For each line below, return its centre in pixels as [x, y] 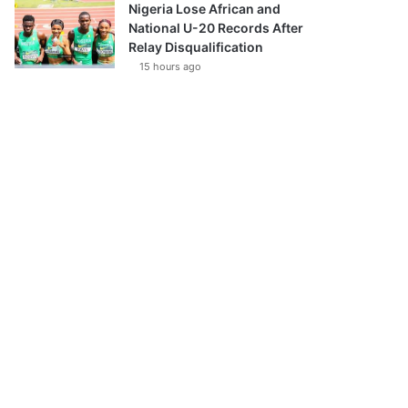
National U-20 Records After [216, 28]
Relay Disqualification [196, 47]
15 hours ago [171, 66]
